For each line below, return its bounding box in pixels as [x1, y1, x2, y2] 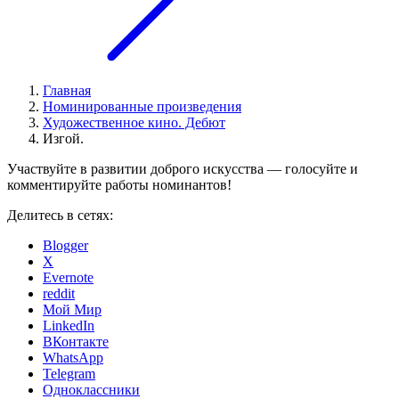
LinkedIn [43, 318, 94, 334]
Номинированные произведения [43, 99, 241, 115]
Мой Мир [43, 302, 102, 318]
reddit [43, 286, 75, 302]
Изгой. [43, 131, 84, 147]
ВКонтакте [43, 334, 109, 350]
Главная [43, 83, 91, 99]
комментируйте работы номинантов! [7, 177, 232, 193]
